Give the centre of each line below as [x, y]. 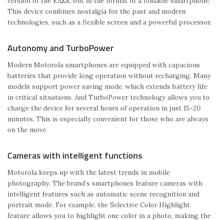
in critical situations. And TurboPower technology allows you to [109, 97]
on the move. [27, 130]
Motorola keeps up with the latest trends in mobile [89, 173]
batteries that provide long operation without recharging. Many [109, 76]
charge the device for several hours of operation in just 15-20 [104, 108]
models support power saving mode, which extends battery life [107, 87]
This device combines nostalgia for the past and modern [96, 11]
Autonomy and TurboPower [61, 48]
